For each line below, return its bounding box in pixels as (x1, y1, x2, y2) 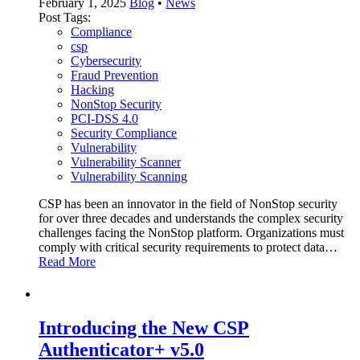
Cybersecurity (71, 54, 141, 68)
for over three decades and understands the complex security (39, 211, 343, 226)
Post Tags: (39, 10, 91, 25)
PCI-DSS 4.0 (71, 112, 138, 126)
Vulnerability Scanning (71, 170, 187, 184)
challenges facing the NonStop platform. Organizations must (39, 226, 344, 240)
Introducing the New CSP (39, 317, 249, 339)
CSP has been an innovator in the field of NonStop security (39, 197, 337, 211)
